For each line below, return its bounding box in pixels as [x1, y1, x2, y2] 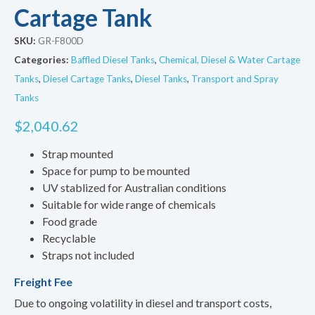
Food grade [42, 214, 97, 228]
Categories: [14, 53, 69, 65]
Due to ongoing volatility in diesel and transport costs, [14, 295, 271, 309]
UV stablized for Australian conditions [42, 180, 226, 194]
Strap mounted [42, 146, 113, 160]
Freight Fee [14, 274, 72, 288]
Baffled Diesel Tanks [71, 53, 155, 65]
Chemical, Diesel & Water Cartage [159, 53, 300, 65]
